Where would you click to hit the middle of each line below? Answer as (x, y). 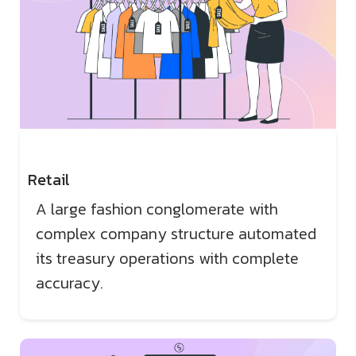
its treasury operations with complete (167, 258)
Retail (49, 179)
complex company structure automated (176, 233)
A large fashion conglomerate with (157, 209)
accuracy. (70, 282)
